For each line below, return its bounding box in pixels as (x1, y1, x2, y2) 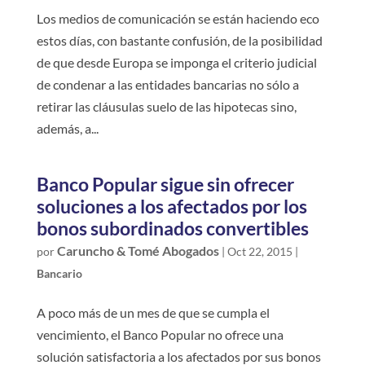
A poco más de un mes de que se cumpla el (36, 304, 270, 320)
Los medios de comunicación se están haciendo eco (36, 10, 319, 26)
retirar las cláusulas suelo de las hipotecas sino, (36, 98, 297, 114)
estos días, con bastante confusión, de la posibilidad (36, 32, 323, 48)
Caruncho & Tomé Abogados (56, 242, 219, 258)
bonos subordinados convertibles (36, 216, 309, 240)
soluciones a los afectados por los (36, 194, 307, 218)
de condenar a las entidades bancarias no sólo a (36, 76, 299, 92)
